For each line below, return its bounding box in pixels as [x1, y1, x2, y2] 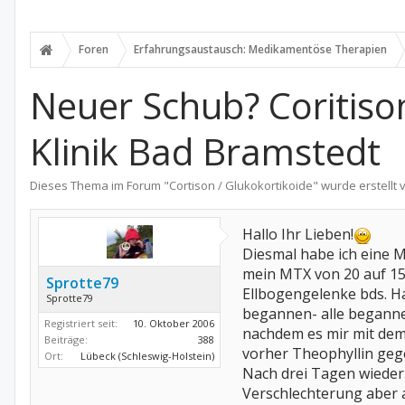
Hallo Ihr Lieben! [242, 224, 353, 244]
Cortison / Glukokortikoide [169, 177, 313, 193]
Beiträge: [44, 333, 88, 346]
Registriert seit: [44, 316, 118, 330]
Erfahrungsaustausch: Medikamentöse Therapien [134, 42, 387, 57]
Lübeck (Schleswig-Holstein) [80, 349, 214, 363]
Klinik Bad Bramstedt [30, 127, 381, 176]
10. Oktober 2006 [133, 316, 214, 330]
